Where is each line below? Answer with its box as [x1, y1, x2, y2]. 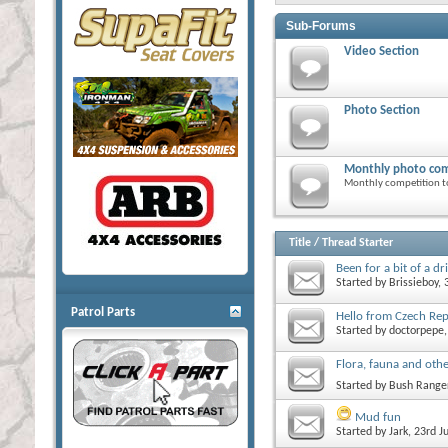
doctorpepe [389, 324, 444, 337]
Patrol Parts [71, 305, 135, 319]
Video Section [344, 44, 419, 58]
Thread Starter [322, 236, 393, 249]
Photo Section [344, 103, 420, 117]
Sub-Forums [286, 18, 356, 33]
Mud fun [355, 410, 401, 424]
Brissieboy [389, 276, 438, 289]
